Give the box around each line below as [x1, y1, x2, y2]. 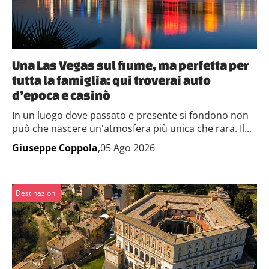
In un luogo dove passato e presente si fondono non [12, 108, 249, 122]
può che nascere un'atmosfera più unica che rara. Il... [12, 121, 252, 135]
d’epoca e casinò [12, 87, 110, 102]
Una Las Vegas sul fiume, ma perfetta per [12, 57, 249, 72]
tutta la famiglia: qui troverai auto [12, 72, 211, 87]
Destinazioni [16, 187, 57, 198]
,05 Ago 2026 [98, 141, 155, 154]
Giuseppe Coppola [12, 141, 98, 154]
